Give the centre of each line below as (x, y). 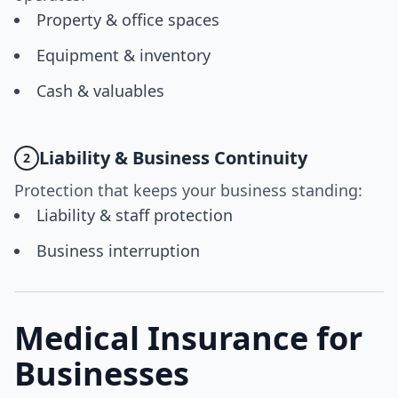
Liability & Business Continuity (173, 158)
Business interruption (118, 251)
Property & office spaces (128, 20)
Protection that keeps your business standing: (188, 190)
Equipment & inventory (123, 55)
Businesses (102, 374)
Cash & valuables (100, 91)
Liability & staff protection (135, 215)
